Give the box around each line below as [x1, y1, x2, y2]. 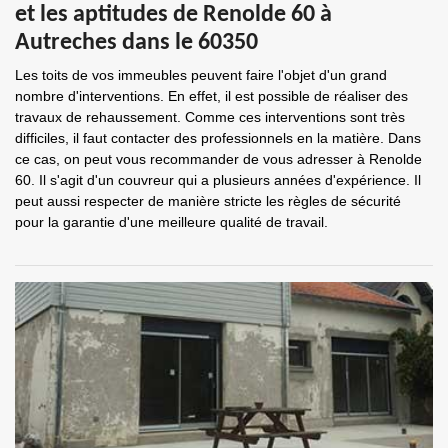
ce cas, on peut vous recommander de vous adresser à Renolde [15, 151, 422, 167]
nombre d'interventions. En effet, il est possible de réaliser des [15, 88, 408, 104]
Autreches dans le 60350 [15, 31, 258, 55]
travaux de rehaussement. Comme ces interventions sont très [15, 109, 405, 125]
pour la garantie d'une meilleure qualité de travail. [15, 214, 328, 230]
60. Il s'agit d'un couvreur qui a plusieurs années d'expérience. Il [15, 172, 421, 188]
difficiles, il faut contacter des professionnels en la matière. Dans [15, 130, 421, 146]
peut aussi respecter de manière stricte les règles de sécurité [15, 193, 401, 209]
